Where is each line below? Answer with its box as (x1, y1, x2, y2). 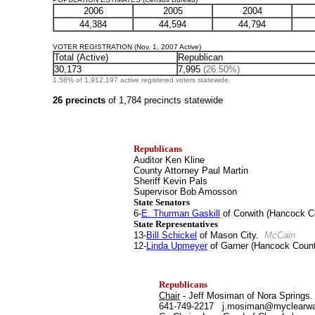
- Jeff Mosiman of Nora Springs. (180, 290, 313, 301)
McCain (264, 230, 295, 240)
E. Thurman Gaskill (141, 208, 220, 219)
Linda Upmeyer (146, 240, 207, 251)
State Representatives (134, 219, 218, 229)
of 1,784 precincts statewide (108, 95, 223, 105)
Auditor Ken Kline (134, 155, 205, 165)
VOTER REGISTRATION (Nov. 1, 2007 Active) (53, 43, 201, 51)
